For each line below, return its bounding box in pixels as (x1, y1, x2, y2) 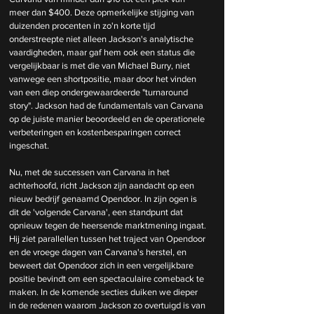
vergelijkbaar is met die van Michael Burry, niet (9, 60, 192, 71)
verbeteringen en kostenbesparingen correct (9, 127, 183, 137)
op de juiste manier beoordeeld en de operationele (9, 114, 207, 124)
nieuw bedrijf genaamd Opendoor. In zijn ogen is (9, 193, 199, 204)
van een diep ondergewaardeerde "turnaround (9, 87, 190, 97)
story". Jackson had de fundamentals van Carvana (9, 100, 205, 111)
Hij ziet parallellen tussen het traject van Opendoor (9, 233, 207, 244)
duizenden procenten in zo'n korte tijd (9, 20, 157, 31)
